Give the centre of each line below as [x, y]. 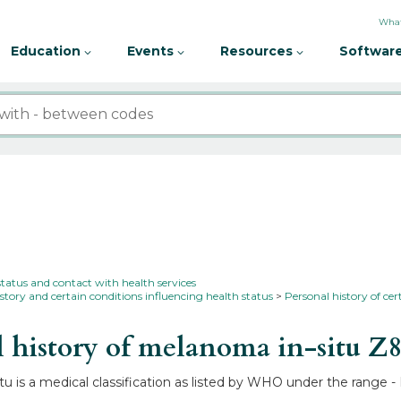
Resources [258, 51]
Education [47, 51]
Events [152, 51]
